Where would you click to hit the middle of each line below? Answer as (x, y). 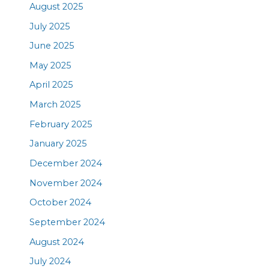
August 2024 (57, 242)
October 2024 (61, 203)
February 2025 (61, 124)
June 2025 (52, 46)
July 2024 (50, 261)
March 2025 (56, 105)
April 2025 (52, 85)
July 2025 (50, 26)
